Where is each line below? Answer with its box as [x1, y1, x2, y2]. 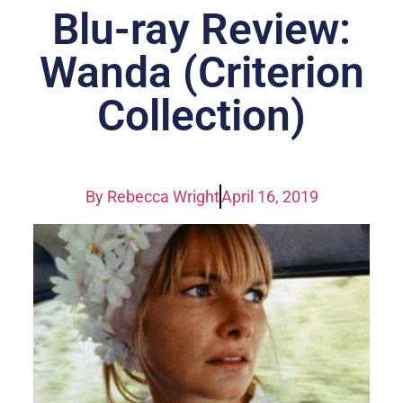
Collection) [97, 89, 306, 141]
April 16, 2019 [220, 186, 318, 206]
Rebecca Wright [103, 186, 219, 206]
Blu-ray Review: [52, 3, 351, 55]
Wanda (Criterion [39, 46, 364, 98]
